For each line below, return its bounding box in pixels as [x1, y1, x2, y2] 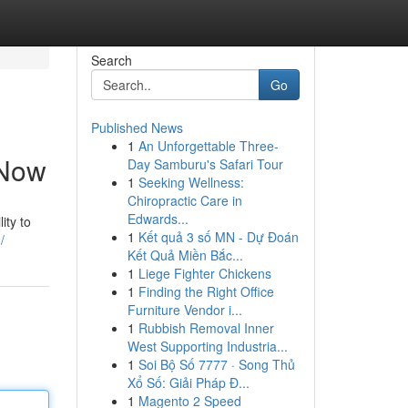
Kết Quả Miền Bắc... [127, 246, 243, 264]
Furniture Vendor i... [127, 301, 242, 319]
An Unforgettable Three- [138, 137, 279, 155]
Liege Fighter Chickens [138, 264, 271, 282]
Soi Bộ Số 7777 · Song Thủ [138, 355, 295, 373]
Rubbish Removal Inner [138, 319, 274, 337]
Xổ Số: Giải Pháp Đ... [127, 373, 250, 392]
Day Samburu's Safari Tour [127, 155, 283, 173]
